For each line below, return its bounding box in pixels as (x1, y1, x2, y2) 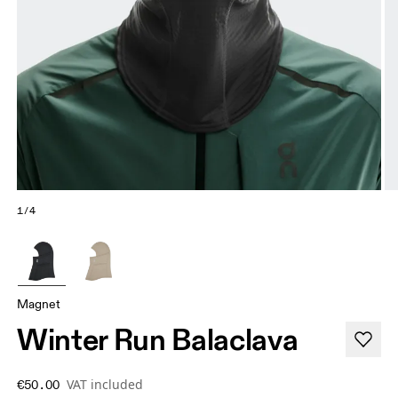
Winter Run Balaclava (17, 321, 298, 359)
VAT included (67, 376, 144, 394)
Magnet (17, 297, 61, 313)
